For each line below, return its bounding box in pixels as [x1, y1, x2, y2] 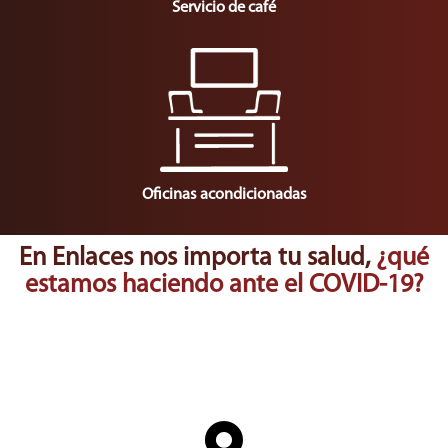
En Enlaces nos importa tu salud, [19, 244, 376, 272]
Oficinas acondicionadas [141, 186, 307, 203]
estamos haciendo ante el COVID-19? [24, 271, 424, 299]
